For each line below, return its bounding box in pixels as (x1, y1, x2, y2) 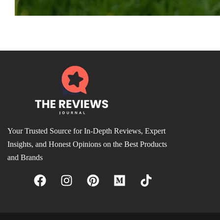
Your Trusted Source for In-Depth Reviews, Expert (7, 127, 165, 136)
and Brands (7, 153, 43, 162)
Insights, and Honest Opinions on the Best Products (7, 140, 167, 149)
